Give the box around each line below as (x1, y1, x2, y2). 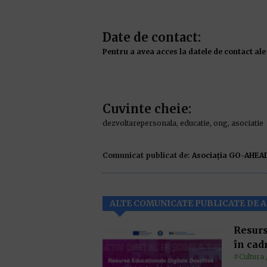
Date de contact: (103, 30, 201, 45)
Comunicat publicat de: (103, 151, 190, 160)
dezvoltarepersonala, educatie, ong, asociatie (103, 119, 263, 128)
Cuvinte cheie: (103, 101, 191, 116)
